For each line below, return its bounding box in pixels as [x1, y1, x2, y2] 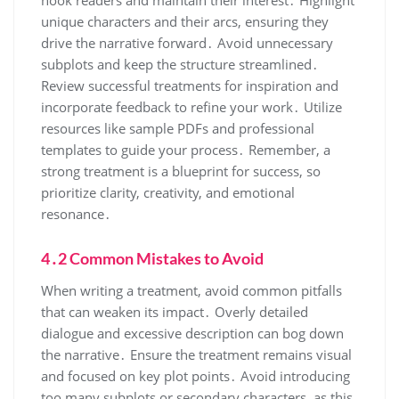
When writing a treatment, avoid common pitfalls [41, 281, 342, 299]
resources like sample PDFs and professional [41, 118, 314, 137]
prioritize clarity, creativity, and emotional [41, 183, 295, 201]
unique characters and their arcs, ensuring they [41, 12, 329, 30]
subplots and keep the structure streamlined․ [41, 54, 319, 73]
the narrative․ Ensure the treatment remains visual [41, 345, 352, 363]
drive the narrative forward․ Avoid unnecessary [41, 33, 333, 52]
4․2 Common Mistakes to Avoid [41, 248, 264, 268]
